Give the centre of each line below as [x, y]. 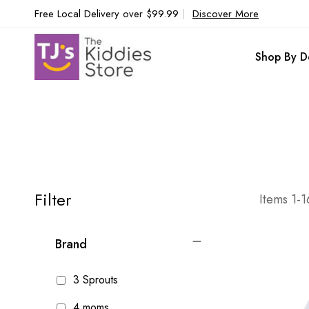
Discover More [226, 14]
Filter [53, 200]
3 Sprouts [94, 280]
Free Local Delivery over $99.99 [108, 14]
